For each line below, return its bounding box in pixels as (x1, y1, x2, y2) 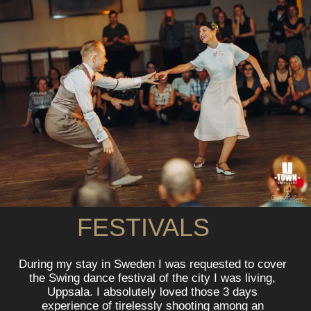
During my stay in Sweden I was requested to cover (18, 258, 287, 271)
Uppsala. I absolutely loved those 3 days (47, 285, 258, 299)
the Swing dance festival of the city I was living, (29, 271, 276, 285)
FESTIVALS (77, 213, 210, 242)
